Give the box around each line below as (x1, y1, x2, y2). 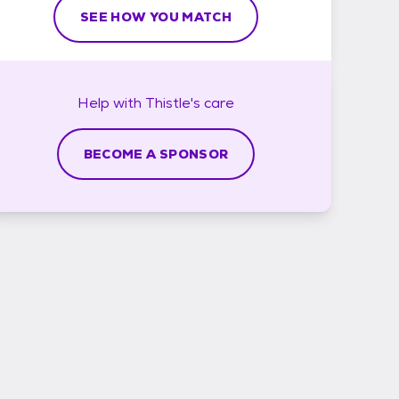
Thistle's (145, 93, 200, 112)
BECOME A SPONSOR (83, 145, 229, 162)
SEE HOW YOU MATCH (80, 8, 232, 25)
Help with (77, 93, 145, 112)
